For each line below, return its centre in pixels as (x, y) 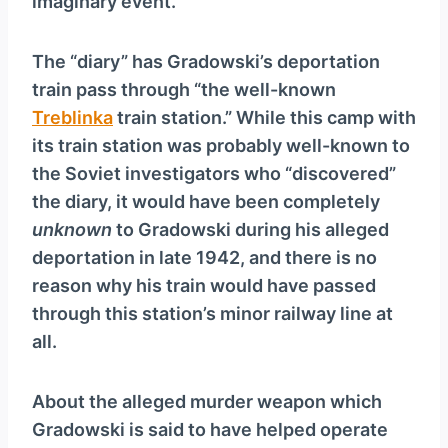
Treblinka (72, 118)
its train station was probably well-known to (221, 146)
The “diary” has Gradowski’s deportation (206, 62)
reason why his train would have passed (204, 286)
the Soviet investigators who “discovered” (214, 174)
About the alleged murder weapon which (207, 402)
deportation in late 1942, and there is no (204, 258)
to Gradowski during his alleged (250, 230)
